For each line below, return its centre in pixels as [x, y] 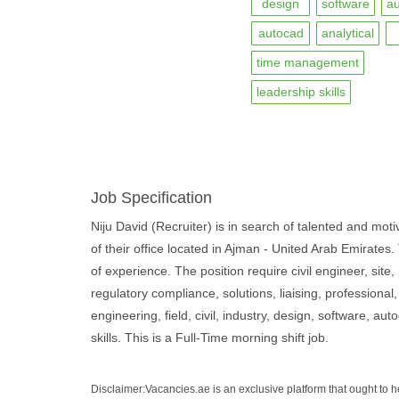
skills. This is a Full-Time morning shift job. [210, 338]
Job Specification [151, 198]
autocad [281, 33]
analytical [348, 33]
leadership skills [301, 92]
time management [308, 62]
